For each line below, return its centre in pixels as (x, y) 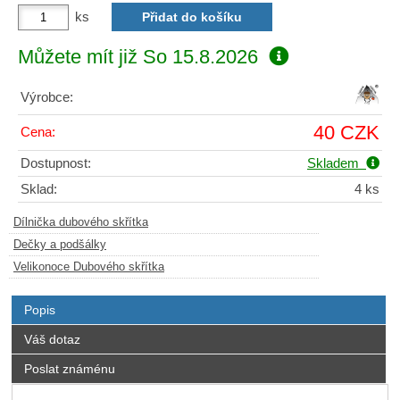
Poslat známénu (69, 368)
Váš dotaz (52, 339)
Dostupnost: (56, 163)
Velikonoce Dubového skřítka (89, 267)
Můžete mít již (80, 56)
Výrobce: (47, 97)
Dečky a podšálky (60, 244)
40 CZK (346, 132)
